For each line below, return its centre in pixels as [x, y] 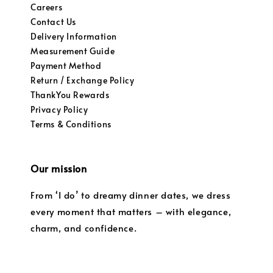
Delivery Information [74, 37]
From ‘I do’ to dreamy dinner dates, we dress [131, 195]
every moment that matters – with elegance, [131, 211]
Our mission [59, 168]
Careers [47, 7]
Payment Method [66, 66]
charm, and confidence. [84, 228]
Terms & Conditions [71, 124]
